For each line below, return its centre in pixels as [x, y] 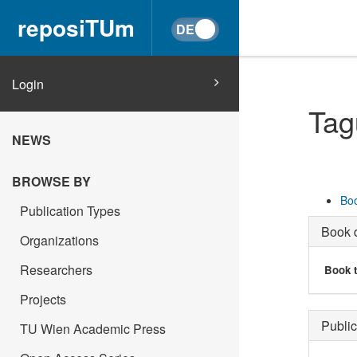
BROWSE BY [51, 181]
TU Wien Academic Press [93, 329]
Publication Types [70, 211]
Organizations [59, 240]
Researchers [56, 270]
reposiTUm [76, 27]
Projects [43, 299]
